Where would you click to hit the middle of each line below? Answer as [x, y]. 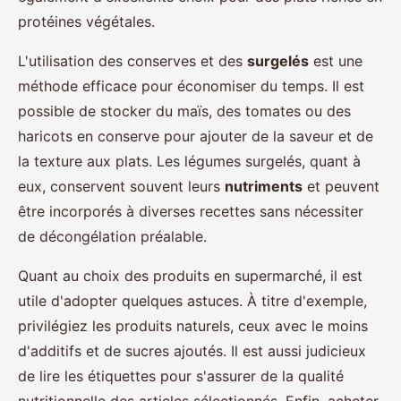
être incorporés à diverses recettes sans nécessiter [191, 212]
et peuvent [341, 187]
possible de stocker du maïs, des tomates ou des [184, 111]
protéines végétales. [86, 22]
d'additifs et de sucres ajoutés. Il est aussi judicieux [192, 351]
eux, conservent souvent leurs [121, 187]
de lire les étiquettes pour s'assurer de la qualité [181, 376]
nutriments [264, 187]
